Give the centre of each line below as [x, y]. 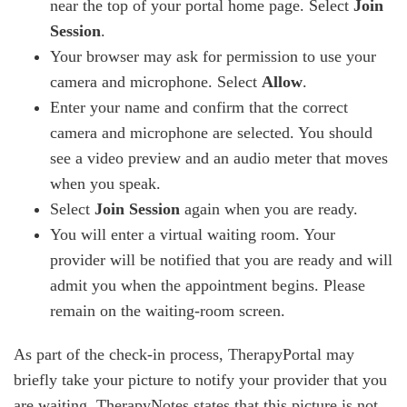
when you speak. [105, 184]
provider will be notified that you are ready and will [221, 260]
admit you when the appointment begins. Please [208, 285]
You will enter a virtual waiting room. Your [193, 234]
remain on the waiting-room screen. [168, 311]
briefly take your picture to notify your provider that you [200, 380]
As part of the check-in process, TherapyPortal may [184, 354]
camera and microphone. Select [156, 82]
